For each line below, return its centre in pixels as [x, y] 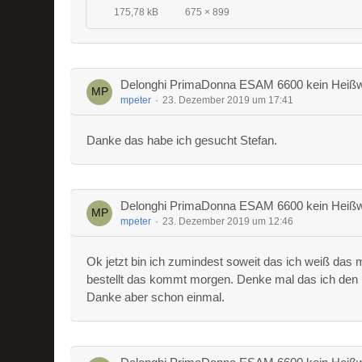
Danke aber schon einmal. [156, 297]
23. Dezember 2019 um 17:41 [228, 100]
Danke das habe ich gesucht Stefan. [182, 140]
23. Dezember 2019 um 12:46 [228, 221]
